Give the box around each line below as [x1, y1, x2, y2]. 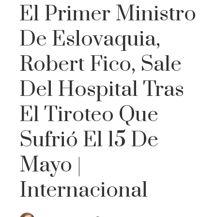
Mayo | [19, 152, 81, 178]
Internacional [19, 177, 148, 203]
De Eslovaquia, [19, 26, 160, 52]
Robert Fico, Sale [19, 51, 182, 77]
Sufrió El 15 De [19, 126, 158, 153]
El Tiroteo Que [19, 101, 158, 128]
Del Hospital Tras [19, 76, 184, 103]
